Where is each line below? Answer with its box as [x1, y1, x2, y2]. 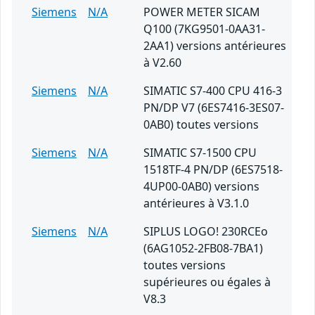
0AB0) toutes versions [143, 117, 259, 133]
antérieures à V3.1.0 [143, 195, 249, 212]
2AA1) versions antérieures [143, 38, 286, 54]
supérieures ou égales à [143, 274, 271, 290]
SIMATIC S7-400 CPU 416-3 [143, 83, 282, 99]
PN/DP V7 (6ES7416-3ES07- [143, 100, 284, 116]
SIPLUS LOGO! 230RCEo [143, 224, 268, 240]
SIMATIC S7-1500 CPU [143, 145, 257, 161]
